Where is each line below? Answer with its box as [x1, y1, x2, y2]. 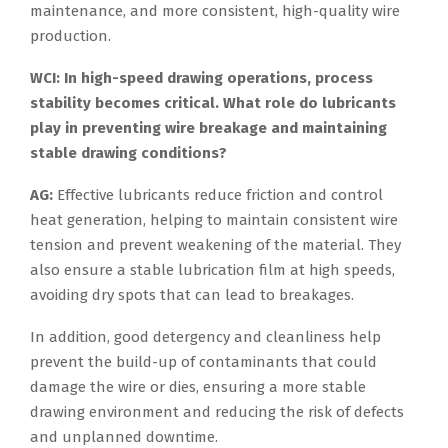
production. [30, 27, 111, 46]
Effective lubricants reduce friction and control [57, 186, 383, 205]
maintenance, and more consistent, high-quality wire [30, 2, 400, 21]
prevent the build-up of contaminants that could [30, 353, 377, 372]
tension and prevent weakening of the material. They [30, 236, 401, 255]
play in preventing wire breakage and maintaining [30, 119, 387, 138]
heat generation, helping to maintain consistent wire [30, 211, 398, 230]
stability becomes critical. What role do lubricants [30, 94, 396, 113]
